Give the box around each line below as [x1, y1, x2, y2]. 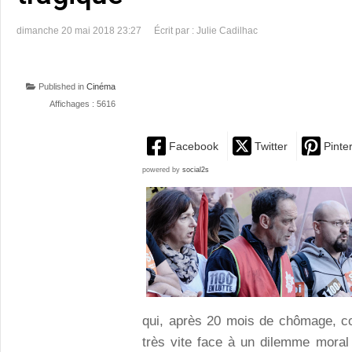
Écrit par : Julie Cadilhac [154, 25, 258, 37]
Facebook [169, 140, 218, 153]
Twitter [255, 140, 288, 153]
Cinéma [86, 82, 115, 92]
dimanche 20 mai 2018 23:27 [16, 25, 141, 37]
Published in [36, 82, 86, 92]
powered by [142, 165, 182, 174]
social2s [182, 165, 209, 174]
